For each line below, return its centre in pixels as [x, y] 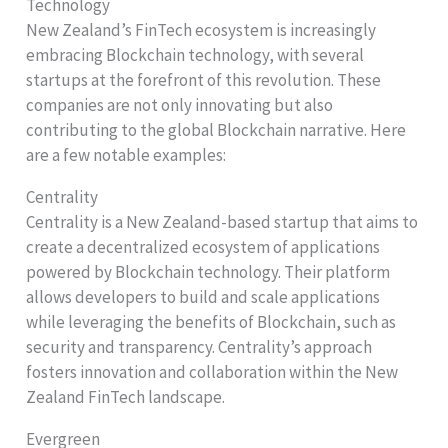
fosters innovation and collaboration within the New [212, 371]
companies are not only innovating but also [180, 104]
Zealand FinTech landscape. [126, 396]
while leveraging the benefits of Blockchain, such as [211, 321]
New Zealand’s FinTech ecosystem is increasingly [201, 29]
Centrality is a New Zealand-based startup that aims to [222, 221]
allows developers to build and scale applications [203, 296]
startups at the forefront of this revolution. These [204, 79]
